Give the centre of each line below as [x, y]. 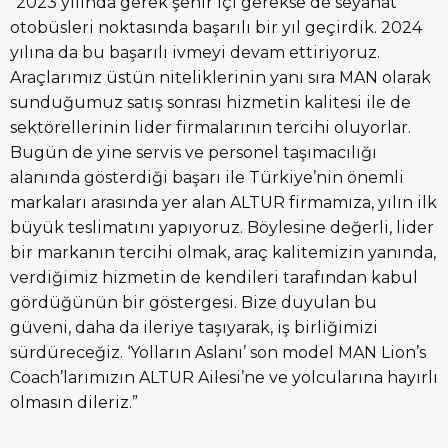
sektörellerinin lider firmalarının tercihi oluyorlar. [210, 128]
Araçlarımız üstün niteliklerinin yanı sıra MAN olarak [220, 78]
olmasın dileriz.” [74, 403]
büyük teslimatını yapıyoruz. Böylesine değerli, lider [222, 228]
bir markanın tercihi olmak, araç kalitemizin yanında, [223, 253]
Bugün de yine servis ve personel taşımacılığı [193, 153]
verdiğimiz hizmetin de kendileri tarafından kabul [214, 278]
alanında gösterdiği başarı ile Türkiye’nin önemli [207, 178]
